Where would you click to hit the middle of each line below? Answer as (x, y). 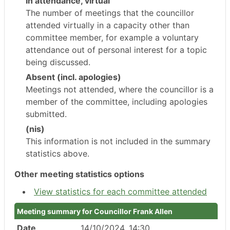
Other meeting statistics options (79, 174)
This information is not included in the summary (118, 141)
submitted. (46, 114)
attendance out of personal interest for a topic (116, 50)
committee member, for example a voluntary (112, 37)
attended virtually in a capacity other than (108, 25)
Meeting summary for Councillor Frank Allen (95, 211)
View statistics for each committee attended (120, 191)
